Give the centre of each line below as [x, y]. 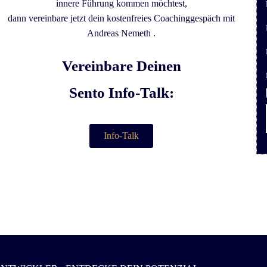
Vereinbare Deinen [121, 66]
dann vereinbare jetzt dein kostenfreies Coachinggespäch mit [122, 18]
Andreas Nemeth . [122, 33]
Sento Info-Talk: [121, 93]
